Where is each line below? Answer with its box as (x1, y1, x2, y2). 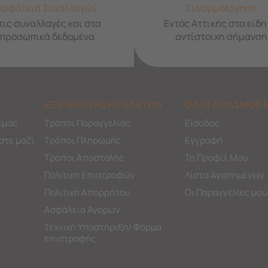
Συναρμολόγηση (185, 1, 257, 15)
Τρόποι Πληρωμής (44, 133, 121, 147)
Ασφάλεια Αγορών (44, 203, 120, 216)
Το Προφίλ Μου (184, 151, 248, 164)
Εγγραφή (184, 133, 223, 147)
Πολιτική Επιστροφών (44, 168, 135, 181)
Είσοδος (184, 116, 220, 129)
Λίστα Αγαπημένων (184, 168, 264, 181)
